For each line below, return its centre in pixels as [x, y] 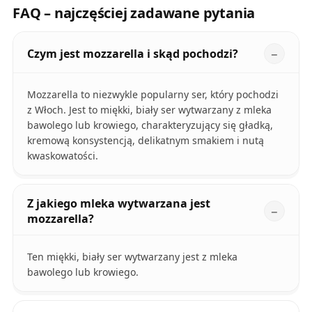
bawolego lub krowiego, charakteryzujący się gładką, [150, 125]
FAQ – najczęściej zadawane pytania [134, 13]
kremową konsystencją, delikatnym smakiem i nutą [145, 140]
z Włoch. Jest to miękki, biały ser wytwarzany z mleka [149, 109]
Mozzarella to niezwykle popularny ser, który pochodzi [153, 94]
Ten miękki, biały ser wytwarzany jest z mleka [132, 256]
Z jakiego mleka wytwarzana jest [118, 203]
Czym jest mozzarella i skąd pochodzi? [132, 53]
